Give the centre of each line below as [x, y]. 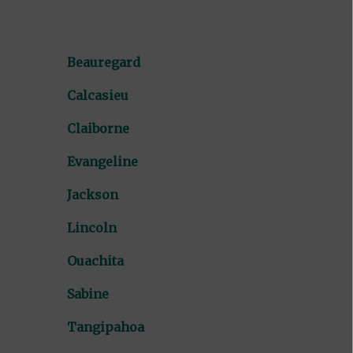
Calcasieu [98, 95]
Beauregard [104, 62]
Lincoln [92, 227]
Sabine [88, 294]
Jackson [93, 194]
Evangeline [103, 161]
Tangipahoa [106, 327]
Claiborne [98, 128]
